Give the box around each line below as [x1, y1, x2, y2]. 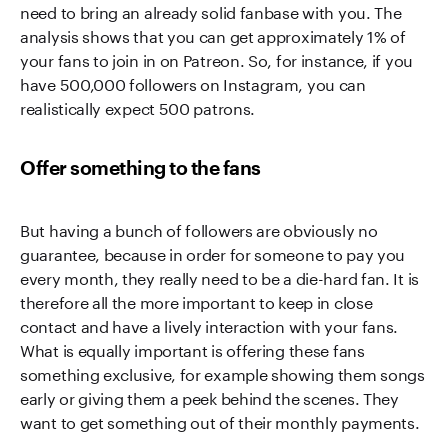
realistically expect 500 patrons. [20, 94, 256, 119]
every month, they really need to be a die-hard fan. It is [20, 264, 419, 289]
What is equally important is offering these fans [20, 336, 365, 361]
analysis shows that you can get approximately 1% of [20, 22, 406, 47]
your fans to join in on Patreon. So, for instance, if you [20, 46, 413, 71]
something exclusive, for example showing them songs [20, 360, 425, 385]
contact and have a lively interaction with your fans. [20, 312, 399, 337]
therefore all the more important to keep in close [20, 288, 373, 313]
